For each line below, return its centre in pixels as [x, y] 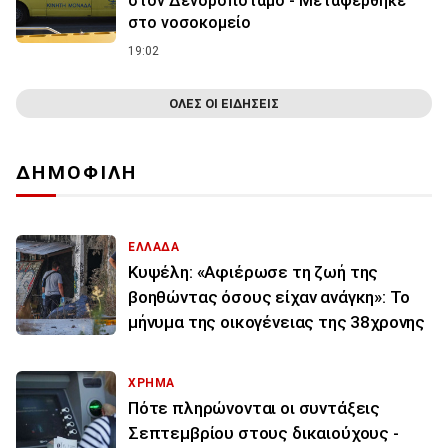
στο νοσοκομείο [189, 22]
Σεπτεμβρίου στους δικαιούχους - [263, 432]
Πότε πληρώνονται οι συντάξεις [254, 407]
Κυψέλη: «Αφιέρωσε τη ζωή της [253, 271]
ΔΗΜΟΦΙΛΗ [77, 172]
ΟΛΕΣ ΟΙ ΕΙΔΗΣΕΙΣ [224, 103]
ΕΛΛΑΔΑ [154, 246]
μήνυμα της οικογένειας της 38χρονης [277, 321]
